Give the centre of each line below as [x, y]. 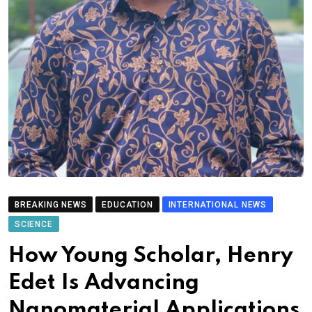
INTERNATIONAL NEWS [218, 204]
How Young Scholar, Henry [151, 256]
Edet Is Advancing [104, 283]
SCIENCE [34, 224]
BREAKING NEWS [51, 204]
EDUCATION [127, 204]
